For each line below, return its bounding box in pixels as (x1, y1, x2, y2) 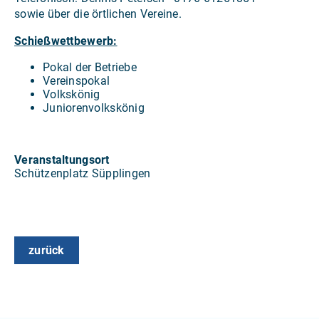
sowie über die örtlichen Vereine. (14, 6, 182, 21)
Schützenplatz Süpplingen (14, 166, 151, 180)
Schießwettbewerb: (14, 33, 117, 48)
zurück (28, 243, 65, 257)
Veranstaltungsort (14, 152, 110, 167)
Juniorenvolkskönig (43, 100, 145, 115)
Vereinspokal (43, 73, 110, 88)
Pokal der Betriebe (43, 60, 137, 74)
